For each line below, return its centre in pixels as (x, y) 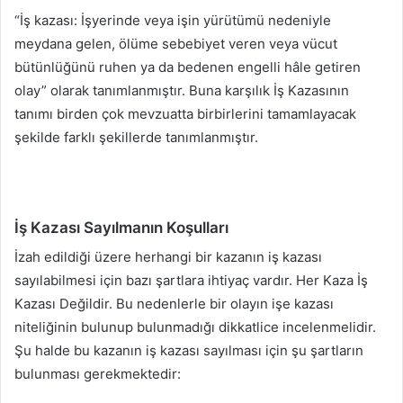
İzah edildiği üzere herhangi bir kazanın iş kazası (168, 257)
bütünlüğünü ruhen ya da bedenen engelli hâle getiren (188, 67)
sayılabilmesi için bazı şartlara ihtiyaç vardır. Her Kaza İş (191, 281)
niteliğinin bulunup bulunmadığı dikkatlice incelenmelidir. (195, 327)
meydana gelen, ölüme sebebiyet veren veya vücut (176, 43)
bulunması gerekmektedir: (98, 374)
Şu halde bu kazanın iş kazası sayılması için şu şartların (189, 351)
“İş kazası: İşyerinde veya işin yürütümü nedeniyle (173, 20)
